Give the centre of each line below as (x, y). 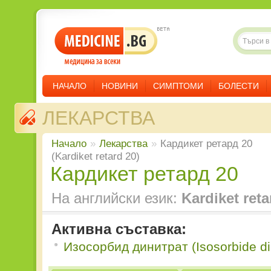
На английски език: (116, 198)
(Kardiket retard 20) (96, 156)
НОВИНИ (120, 86)
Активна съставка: (119, 229)
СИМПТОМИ (178, 86)
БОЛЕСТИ (239, 86)
